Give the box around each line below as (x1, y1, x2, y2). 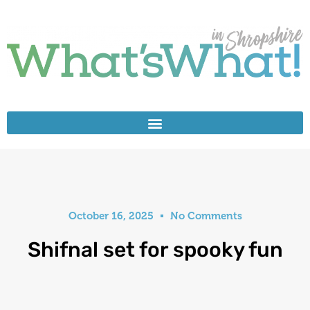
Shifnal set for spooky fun (27, 237, 283, 262)
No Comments (170, 210, 242, 222)
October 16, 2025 (68, 210, 154, 222)
